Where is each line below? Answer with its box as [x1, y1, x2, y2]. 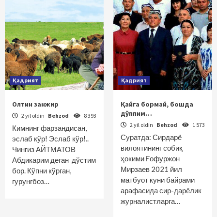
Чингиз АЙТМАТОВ [12, 145, 76, 154]
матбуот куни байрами [121, 175, 195, 184]
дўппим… [121, 109, 152, 118]
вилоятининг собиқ [121, 143, 183, 152]
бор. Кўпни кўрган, [12, 166, 71, 175]
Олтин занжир [12, 100, 59, 108]
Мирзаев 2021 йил [121, 165, 182, 173]
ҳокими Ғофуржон [121, 154, 180, 163]
